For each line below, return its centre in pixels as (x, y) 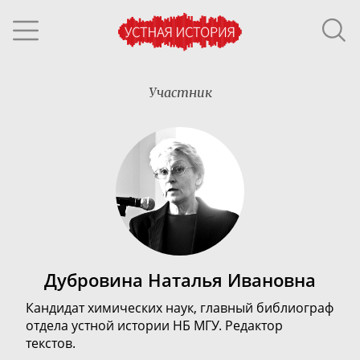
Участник (180, 92)
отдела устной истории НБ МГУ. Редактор (154, 325)
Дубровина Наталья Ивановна (180, 280)
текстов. (51, 343)
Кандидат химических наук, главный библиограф (180, 308)
